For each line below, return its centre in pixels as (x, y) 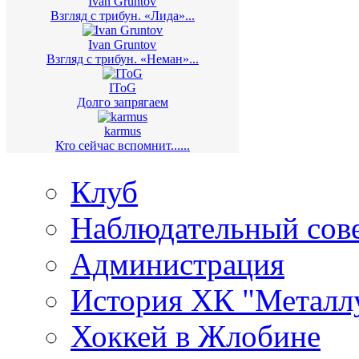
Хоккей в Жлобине (196, 336)
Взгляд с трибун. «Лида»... (123, 15)
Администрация (177, 264)
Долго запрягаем (123, 102)
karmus (123, 131)
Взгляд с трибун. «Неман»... (123, 58)
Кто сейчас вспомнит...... (123, 145)
